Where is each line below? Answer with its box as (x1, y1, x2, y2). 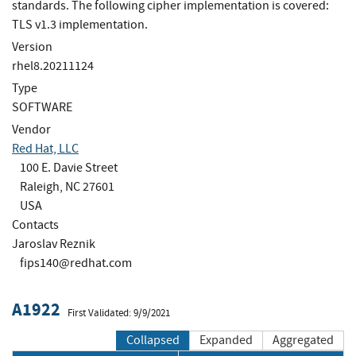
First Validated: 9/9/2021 (68, 306, 170, 319)
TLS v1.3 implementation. (12, 16, 148, 33)
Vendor (12, 121, 51, 137)
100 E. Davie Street (20, 159, 118, 176)
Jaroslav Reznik (12, 235, 95, 252)
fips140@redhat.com (20, 254, 132, 271)
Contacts (12, 216, 59, 233)
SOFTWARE (12, 99, 72, 115)
